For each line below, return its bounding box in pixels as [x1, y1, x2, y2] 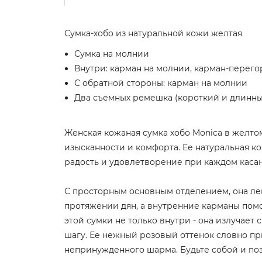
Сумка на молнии [74, 49, 149, 59]
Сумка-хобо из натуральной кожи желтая [64, 28, 242, 39]
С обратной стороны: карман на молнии [74, 78, 247, 88]
